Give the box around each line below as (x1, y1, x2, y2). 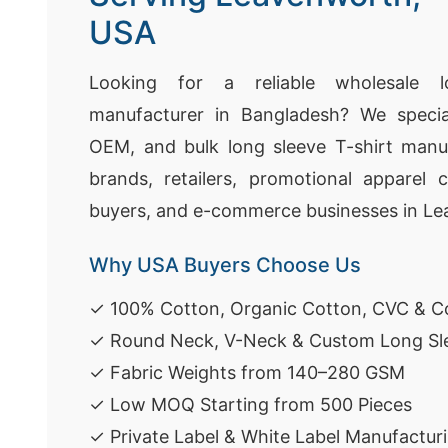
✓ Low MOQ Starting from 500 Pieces (89, 394, 412, 415)
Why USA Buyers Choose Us (89, 253, 361, 277)
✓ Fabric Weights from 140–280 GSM (89, 362, 405, 383)
